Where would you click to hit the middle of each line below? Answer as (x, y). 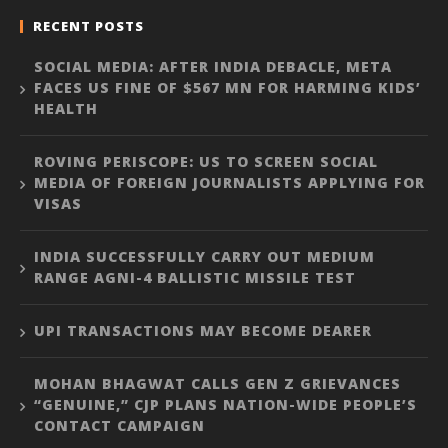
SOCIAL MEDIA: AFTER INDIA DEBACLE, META (213, 67)
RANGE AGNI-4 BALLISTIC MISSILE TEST (195, 278)
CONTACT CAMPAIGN (119, 426)
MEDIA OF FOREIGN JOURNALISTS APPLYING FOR (229, 183)
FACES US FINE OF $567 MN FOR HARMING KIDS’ (227, 88)
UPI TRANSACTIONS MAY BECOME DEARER (203, 331)
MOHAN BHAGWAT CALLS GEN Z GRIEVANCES (217, 384)
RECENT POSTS (88, 26)
